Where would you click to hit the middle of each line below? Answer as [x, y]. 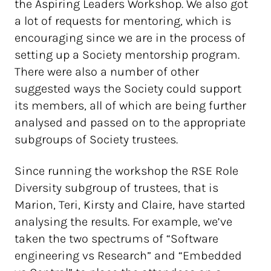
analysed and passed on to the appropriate [130, 122]
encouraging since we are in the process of [130, 38]
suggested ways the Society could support [128, 89]
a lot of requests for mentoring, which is [123, 21]
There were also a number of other [107, 72]
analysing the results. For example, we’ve [123, 222]
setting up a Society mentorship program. [127, 55]
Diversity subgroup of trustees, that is [116, 188]
